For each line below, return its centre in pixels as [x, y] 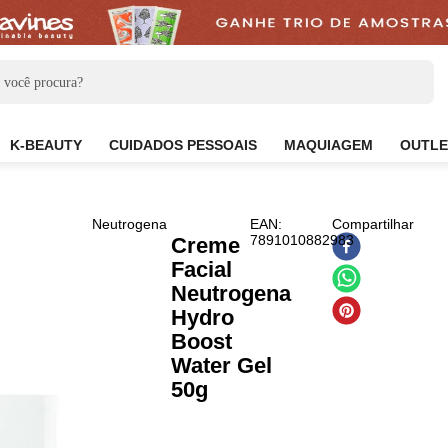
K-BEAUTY [100, 161]
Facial [273, 299]
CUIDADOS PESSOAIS [252, 161]
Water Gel [296, 406]
